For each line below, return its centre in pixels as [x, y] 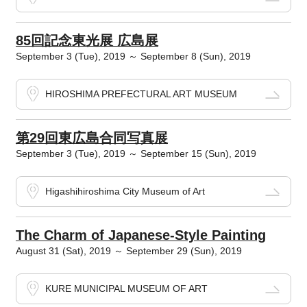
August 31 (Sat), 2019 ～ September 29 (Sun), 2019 [128, 251]
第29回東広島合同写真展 [91, 138]
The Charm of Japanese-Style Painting [140, 235]
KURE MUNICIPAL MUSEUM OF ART [126, 289]
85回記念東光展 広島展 [87, 41]
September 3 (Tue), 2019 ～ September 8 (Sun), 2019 [133, 57]
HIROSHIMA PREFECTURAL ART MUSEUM [141, 94]
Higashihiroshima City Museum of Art [125, 192]
